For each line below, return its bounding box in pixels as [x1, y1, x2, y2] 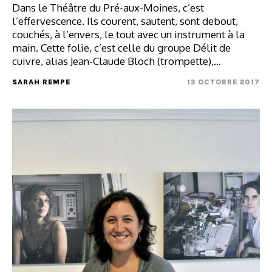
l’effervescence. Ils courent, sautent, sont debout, [12, 14, 238, 27]
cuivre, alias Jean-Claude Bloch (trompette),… [12, 54, 221, 67]
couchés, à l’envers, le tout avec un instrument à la [12, 27, 245, 41]
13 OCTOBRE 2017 [187, 77, 260, 86]
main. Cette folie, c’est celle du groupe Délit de [12, 41, 231, 54]
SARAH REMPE [12, 77, 70, 86]
